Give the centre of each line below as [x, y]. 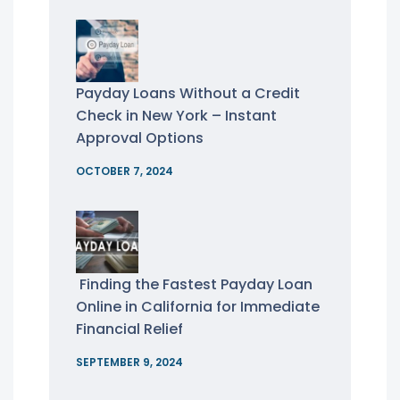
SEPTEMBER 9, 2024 [129, 362]
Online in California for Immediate [198, 307]
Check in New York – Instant [176, 116]
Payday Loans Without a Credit [188, 93]
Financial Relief [129, 329]
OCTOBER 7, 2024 [125, 171]
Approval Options [140, 138]
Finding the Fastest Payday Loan [194, 284]
